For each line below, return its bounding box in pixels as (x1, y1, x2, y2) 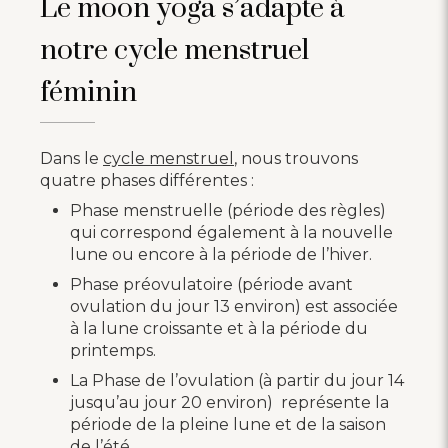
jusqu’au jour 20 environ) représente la (70, 392, 389, 412)
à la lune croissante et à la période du (70, 318, 368, 338)
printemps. (70, 340, 156, 360)
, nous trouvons (234, 148, 358, 168)
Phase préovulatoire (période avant (70, 274, 353, 294)
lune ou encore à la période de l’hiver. (70, 244, 372, 264)
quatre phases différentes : (40, 170, 254, 190)
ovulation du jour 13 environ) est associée (70, 296, 398, 316)
